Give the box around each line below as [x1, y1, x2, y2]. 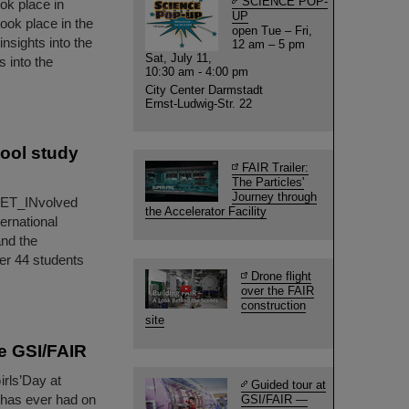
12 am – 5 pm [232, 37, 305, 51]
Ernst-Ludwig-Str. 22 [145, 97, 252, 110]
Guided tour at [251, 378, 326, 392]
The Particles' [232, 175, 304, 189]
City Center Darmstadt [145, 83, 263, 97]
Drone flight [251, 269, 311, 283]
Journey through [232, 190, 317, 204]
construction [241, 299, 306, 312]
